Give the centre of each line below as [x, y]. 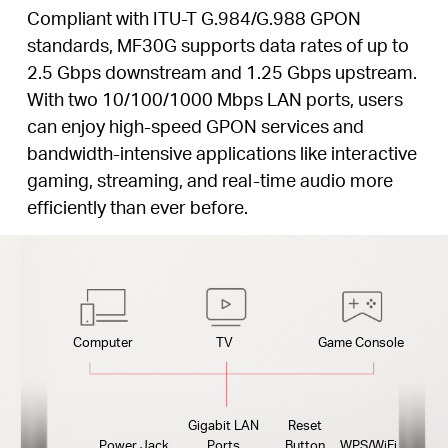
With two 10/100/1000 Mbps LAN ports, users [214, 98]
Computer [103, 341]
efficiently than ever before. [137, 206]
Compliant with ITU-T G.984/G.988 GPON [193, 17]
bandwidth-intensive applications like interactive [221, 152]
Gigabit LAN [224, 424]
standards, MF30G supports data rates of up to [217, 44]
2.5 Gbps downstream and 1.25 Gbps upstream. [221, 71]
